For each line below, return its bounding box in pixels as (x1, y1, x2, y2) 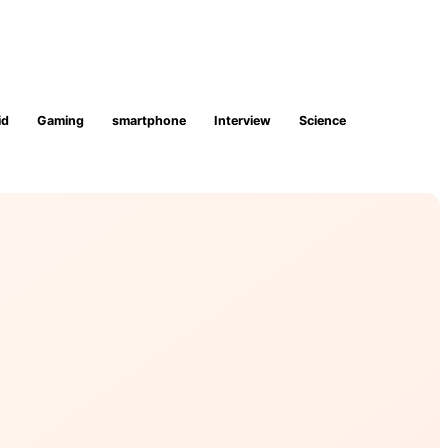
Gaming (37, 112, 84, 128)
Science (299, 112, 346, 128)
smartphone (112, 112, 186, 128)
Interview (214, 112, 271, 128)
